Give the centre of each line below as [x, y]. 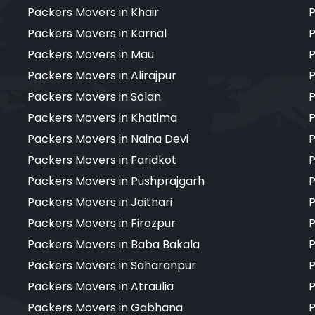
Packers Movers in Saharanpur [112, 265]
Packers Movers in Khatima [102, 117]
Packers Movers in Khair [93, 12]
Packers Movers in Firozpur [102, 223]
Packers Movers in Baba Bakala [114, 244]
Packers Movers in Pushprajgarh [116, 181]
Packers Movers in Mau [91, 54]
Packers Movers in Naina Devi [108, 139]
